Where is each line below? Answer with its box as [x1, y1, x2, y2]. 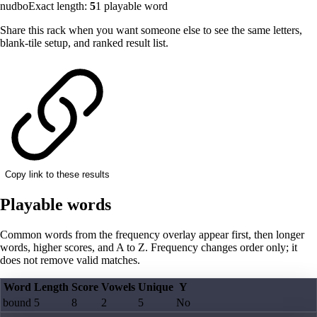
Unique [138, 281, 173, 294]
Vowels [101, 281, 135, 294]
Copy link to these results [5, 169, 110, 180]
